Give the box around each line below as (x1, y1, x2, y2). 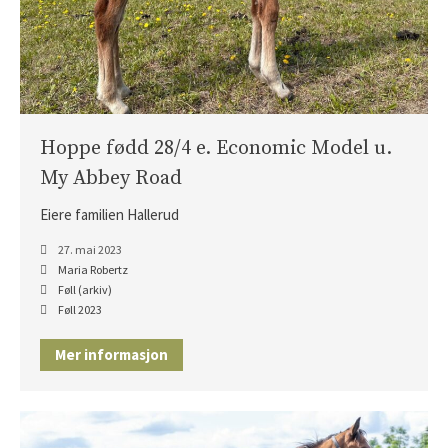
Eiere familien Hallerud (40, 205, 179, 225)
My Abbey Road (40, 166, 182, 192)
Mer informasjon (55, 345, 168, 365)
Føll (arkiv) (58, 282, 112, 298)
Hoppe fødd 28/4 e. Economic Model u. (40, 136, 392, 162)
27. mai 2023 (56, 242, 122, 258)
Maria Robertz (58, 262, 128, 278)
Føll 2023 (58, 302, 102, 318)
